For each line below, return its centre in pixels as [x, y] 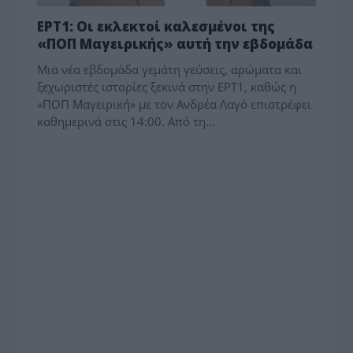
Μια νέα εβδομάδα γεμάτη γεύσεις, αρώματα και [170, 70]
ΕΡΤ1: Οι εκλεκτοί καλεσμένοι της [156, 27]
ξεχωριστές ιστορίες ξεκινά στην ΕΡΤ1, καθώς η [167, 87]
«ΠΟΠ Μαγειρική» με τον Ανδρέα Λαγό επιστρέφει [175, 104]
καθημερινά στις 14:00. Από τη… [126, 122]
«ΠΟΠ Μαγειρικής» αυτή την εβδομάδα [175, 44]
